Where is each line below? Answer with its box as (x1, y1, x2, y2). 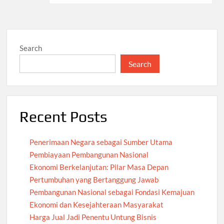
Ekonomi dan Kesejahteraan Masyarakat (29, 200, 164, 209)
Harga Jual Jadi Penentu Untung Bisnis (29, 212, 157, 222)
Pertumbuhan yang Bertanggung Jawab (29, 175, 159, 184)
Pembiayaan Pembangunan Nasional (29, 150, 149, 159)
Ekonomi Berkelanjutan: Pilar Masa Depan (29, 162, 169, 172)
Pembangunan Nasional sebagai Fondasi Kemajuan (29, 187, 195, 197)
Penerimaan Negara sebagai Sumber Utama (29, 137, 173, 147)
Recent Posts (19, 107, 107, 125)
